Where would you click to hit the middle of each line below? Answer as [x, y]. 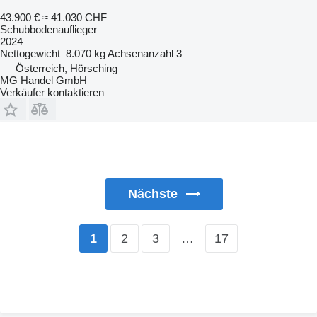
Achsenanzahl [140, 53]
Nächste [152, 194]
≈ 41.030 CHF [75, 17]
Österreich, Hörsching [67, 68]
